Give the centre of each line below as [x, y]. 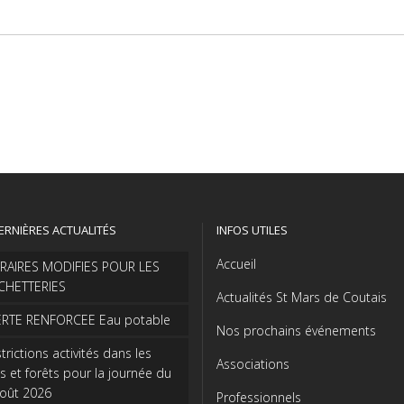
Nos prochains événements [296, 330]
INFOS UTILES [252, 230]
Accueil [236, 263]
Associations [253, 363]
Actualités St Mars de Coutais [302, 297]
